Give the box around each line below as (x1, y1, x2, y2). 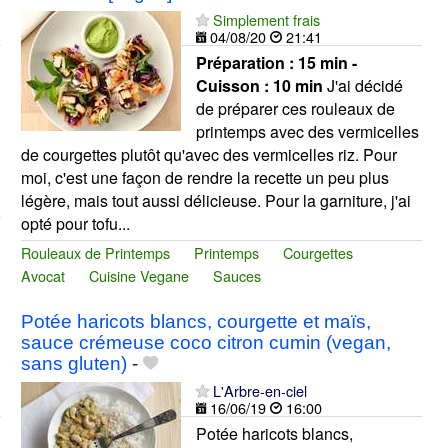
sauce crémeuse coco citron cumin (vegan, (20, 331, 391, 353)
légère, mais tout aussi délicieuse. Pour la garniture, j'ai (20, 189, 411, 213)
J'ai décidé (322, 74, 403, 98)
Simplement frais (212, 9, 320, 31)
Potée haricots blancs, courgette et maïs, (20, 310, 371, 332)
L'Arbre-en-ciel (212, 379, 307, 401)
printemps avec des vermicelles (195, 120, 419, 144)
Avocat (20, 265, 65, 287)
